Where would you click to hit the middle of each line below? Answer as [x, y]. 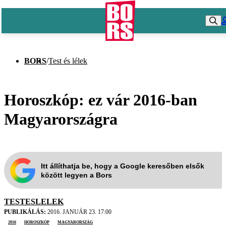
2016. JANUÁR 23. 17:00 [79, 212]
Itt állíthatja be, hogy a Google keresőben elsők [123, 166]
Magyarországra [61, 119]
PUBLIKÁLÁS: [25, 212]
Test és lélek [68, 61]
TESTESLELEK [34, 202]
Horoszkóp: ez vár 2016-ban [101, 100]
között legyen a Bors [76, 175]
